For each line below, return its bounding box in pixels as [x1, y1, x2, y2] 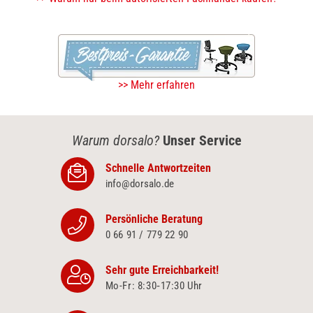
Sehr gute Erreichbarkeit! [105, 263, 219, 277]
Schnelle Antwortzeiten [105, 161, 211, 175]
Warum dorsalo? [71, 132, 159, 149]
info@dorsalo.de [105, 177, 174, 190]
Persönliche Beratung [105, 212, 203, 226]
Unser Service [162, 132, 242, 149]
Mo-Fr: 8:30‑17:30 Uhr [105, 279, 203, 292]
